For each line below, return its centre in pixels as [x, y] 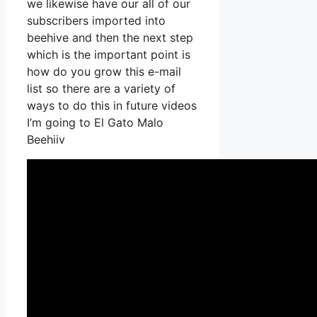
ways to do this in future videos [112, 106]
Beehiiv [46, 140]
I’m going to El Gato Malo [95, 123]
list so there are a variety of [101, 89]
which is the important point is [109, 55]
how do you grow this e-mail [104, 72]
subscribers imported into [96, 21]
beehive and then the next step [110, 38]
